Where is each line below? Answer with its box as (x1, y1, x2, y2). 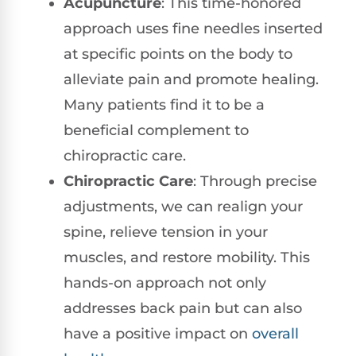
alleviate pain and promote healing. (64, 71, 319, 89)
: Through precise (193, 172, 317, 191)
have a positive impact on (64, 325, 252, 343)
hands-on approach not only (64, 274, 266, 292)
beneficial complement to (64, 122, 249, 140)
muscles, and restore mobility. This (64, 249, 310, 267)
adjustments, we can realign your (64, 198, 303, 216)
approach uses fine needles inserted (64, 20, 323, 38)
